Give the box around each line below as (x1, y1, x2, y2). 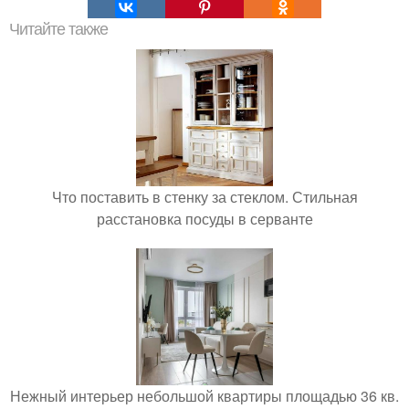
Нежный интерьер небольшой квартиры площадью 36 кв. (10, 384, 399, 406)
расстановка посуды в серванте (96, 207, 313, 229)
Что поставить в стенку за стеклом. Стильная (51, 185, 358, 207)
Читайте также (9, 19, 108, 38)
